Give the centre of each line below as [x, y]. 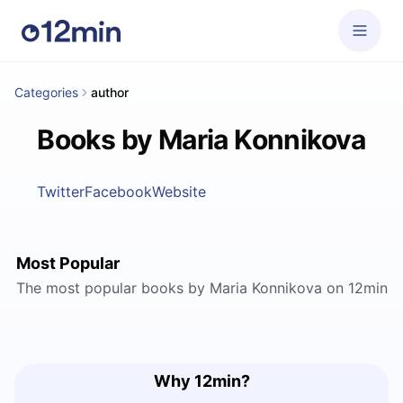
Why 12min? [201, 381]
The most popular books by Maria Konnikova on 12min [201, 288]
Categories [46, 92]
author [110, 92]
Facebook [119, 192]
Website [179, 192]
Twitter [61, 192]
